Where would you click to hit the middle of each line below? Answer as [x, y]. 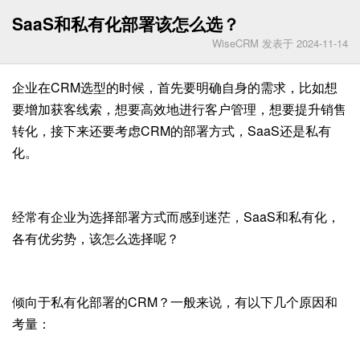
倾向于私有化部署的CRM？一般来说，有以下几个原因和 [175, 302]
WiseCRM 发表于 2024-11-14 [280, 43]
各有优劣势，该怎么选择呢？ [96, 238]
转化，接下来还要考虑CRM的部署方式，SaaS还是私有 [172, 131]
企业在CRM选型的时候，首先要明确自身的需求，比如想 [175, 87]
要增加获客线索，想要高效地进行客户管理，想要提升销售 [179, 109]
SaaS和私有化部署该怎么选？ [126, 23]
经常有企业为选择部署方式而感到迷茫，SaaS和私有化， [176, 216]
